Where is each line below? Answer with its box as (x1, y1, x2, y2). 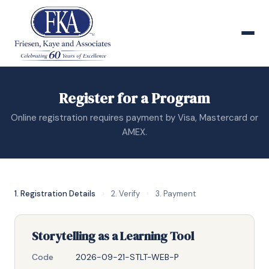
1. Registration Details (14, 189, 95, 199)
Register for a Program (59, 88, 210, 108)
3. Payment (156, 189, 196, 199)
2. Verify (111, 189, 140, 199)
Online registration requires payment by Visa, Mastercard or (11, 112, 258, 124)
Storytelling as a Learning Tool (32, 228, 194, 244)
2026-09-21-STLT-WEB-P (76, 252, 179, 262)
